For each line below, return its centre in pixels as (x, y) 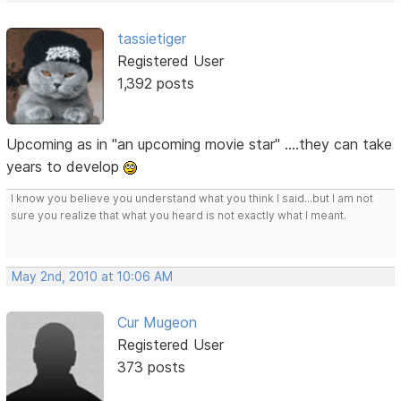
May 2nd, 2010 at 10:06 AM (93, 276)
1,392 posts (155, 83)
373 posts (151, 367)
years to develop (65, 166)
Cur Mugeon (157, 322)
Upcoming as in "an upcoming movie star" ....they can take (200, 144)
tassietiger (151, 38)
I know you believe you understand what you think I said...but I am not (192, 198)
